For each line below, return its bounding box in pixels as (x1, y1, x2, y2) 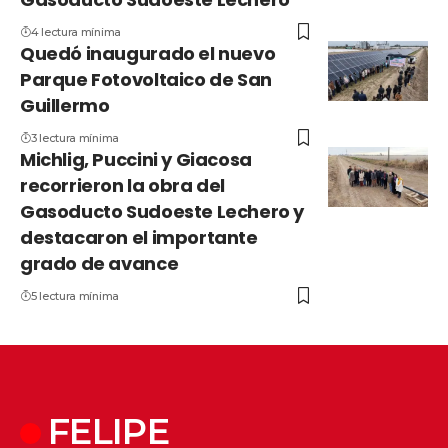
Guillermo (20, 93, 110, 119)
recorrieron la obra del (20, 173, 225, 199)
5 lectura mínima (30, 289, 119, 304)
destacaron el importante (20, 225, 258, 251)
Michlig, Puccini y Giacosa (20, 147, 252, 173)
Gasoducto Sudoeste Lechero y (20, 199, 305, 225)
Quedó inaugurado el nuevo (20, 41, 276, 67)
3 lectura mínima (30, 131, 119, 146)
